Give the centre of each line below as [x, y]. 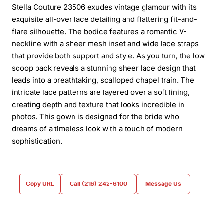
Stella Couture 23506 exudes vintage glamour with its [104, 7]
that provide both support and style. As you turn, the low [108, 55]
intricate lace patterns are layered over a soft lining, [101, 92]
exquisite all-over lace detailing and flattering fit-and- [104, 19]
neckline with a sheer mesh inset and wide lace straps [105, 43]
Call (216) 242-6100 [98, 183]
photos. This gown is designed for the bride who [95, 116]
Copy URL [40, 183]
